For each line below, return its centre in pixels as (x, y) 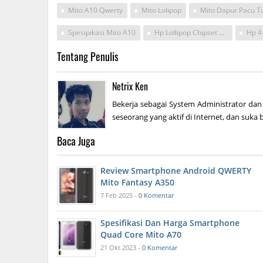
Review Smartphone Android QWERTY (176, 171)
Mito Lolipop (161, 11)
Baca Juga (76, 141)
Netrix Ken (130, 87)
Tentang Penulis (88, 57)
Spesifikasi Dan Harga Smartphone (170, 223)
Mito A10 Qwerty (95, 11)
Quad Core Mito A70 (141, 235)
